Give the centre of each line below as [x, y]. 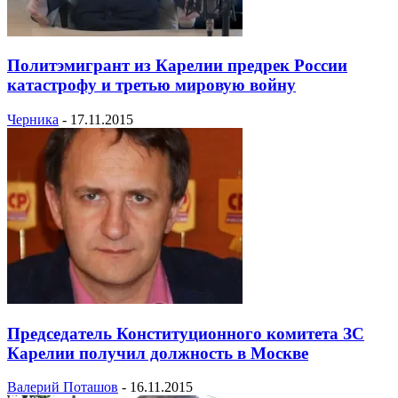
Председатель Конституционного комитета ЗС [186, 333]
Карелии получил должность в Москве [158, 353]
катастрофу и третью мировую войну [151, 85]
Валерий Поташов [63, 387]
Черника [33, 119]
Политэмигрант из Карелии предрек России [177, 66]
